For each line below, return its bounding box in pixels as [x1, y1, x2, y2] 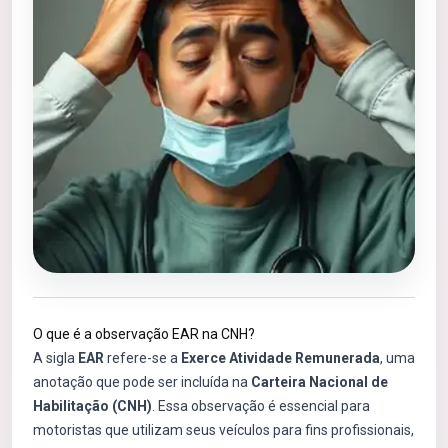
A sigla [33, 350, 78, 366]
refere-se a [104, 350, 181, 366]
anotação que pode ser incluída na [33, 374, 251, 390]
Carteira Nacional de [251, 374, 388, 390]
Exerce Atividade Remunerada [181, 350, 380, 366]
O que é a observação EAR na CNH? [33, 326, 255, 342]
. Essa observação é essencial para [152, 398, 370, 414]
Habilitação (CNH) [33, 398, 152, 414]
